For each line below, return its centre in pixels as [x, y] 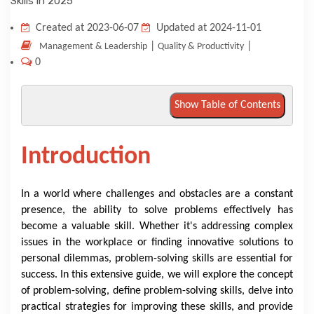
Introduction [86, 157]
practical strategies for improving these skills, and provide [157, 307]
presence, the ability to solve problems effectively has [157, 210]
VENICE [43, 68]
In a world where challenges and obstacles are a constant [157, 194]
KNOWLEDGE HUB [67, 19]
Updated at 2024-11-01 [209, 28]
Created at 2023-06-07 [89, 28]
